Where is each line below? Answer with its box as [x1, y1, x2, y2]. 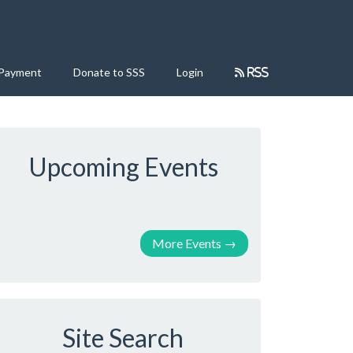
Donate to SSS [73, 65, 145, 79]
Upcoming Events [28, 151, 218, 182]
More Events [152, 236, 221, 251]
